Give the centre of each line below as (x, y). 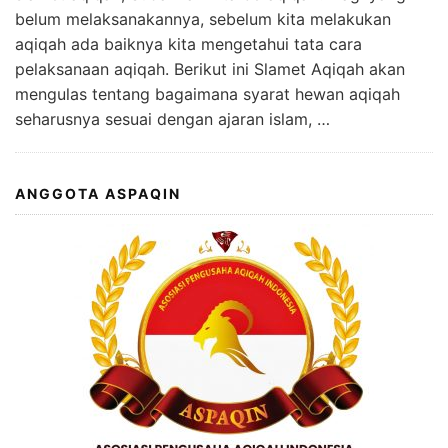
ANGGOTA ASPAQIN (98, 194)
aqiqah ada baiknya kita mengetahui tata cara (188, 44)
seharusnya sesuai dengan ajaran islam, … (172, 119)
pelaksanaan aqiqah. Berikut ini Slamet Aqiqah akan (210, 69)
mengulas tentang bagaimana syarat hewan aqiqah (207, 94)
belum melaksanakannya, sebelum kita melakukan (203, 19)
